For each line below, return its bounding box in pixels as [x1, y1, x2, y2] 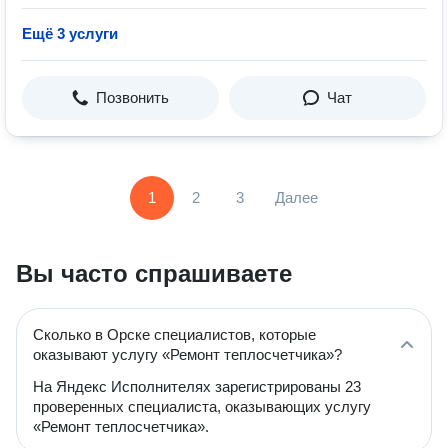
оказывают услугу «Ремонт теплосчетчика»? [33, 346, 342, 363]
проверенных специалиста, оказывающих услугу [33, 398, 371, 415]
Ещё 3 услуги [22, 25, 118, 42]
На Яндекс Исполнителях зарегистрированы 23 [33, 378, 361, 395]
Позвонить [96, 89, 169, 106]
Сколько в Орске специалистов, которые [33, 326, 316, 343]
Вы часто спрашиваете [16, 260, 292, 287]
